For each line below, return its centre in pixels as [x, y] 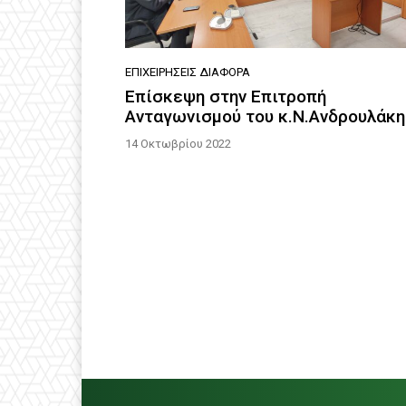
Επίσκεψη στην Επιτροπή [226, 97]
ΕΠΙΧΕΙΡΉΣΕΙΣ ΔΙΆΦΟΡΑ [188, 72]
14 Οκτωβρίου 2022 [178, 144]
